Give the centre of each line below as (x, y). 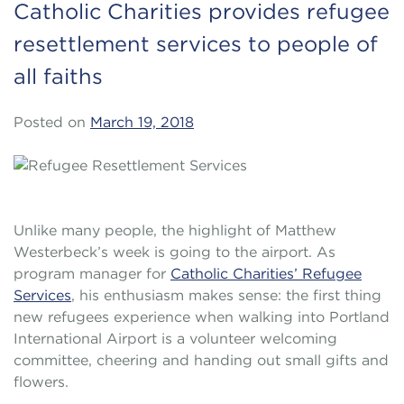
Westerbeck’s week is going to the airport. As (174, 252)
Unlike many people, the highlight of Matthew (175, 230)
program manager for (92, 274)
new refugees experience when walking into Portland (202, 317)
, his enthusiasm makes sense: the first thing (226, 295)
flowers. (41, 382)
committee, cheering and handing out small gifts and (201, 360)
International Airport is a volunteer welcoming (175, 339)
